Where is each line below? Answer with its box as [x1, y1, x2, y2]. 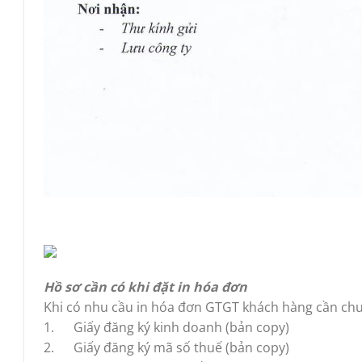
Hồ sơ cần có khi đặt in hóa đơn [44, 277, 247, 296]
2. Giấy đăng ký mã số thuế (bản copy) [44, 338, 289, 356]
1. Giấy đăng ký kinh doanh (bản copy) [44, 318, 289, 336]
